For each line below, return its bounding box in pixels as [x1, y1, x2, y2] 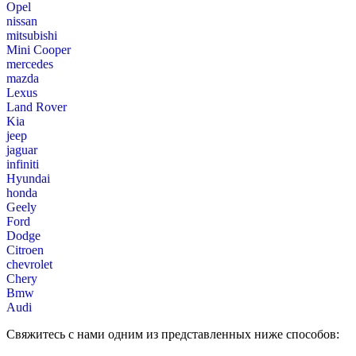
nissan [6, 14, 37, 28]
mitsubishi [6, 28, 57, 42]
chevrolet [6, 257, 52, 271]
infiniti [6, 157, 39, 171]
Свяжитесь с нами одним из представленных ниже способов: [6, 327, 339, 341]
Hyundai [6, 171, 50, 185]
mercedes [6, 56, 53, 71]
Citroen [6, 242, 44, 257]
